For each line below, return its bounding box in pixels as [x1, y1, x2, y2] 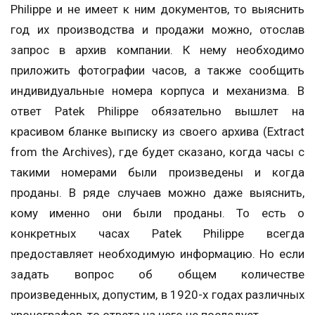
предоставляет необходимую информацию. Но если [11, 246, 304, 261]
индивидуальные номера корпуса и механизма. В [11, 83, 304, 98]
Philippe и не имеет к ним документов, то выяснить [11, 1, 304, 16]
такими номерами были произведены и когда [11, 165, 304, 179]
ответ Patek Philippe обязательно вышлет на [11, 103, 304, 118]
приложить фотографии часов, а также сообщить [11, 63, 304, 77]
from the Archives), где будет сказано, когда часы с [11, 144, 304, 159]
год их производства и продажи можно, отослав [11, 22, 304, 37]
